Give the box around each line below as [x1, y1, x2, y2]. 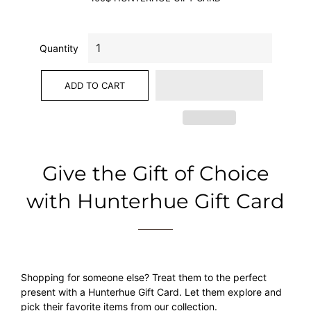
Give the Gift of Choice [42, 160, 269, 185]
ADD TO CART [65, 79, 125, 91]
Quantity [39, 42, 78, 54]
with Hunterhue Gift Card [26, 188, 285, 213]
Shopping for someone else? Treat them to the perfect [21, 271, 267, 283]
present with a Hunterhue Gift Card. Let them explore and [21, 285, 282, 298]
